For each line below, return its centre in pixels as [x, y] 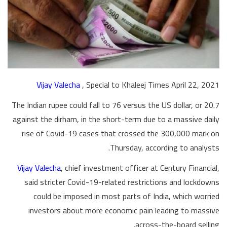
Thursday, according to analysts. [165, 148]
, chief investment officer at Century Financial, [140, 168]
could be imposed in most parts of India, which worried [126, 196]
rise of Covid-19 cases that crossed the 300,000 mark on [121, 134]
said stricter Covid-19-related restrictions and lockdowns [122, 182]
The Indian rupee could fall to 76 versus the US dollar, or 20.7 [116, 105]
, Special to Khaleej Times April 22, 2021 [151, 85]
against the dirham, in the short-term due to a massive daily [116, 119]
